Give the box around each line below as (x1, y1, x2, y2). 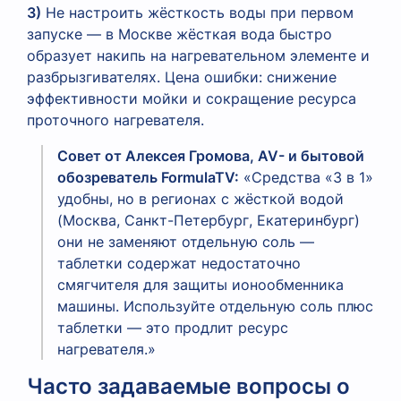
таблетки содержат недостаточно (57, 253, 301, 272)
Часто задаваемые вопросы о (27, 372, 350, 399)
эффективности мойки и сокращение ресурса (27, 89, 356, 107)
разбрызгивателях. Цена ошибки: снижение (27, 67, 337, 86)
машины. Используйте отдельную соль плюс (57, 296, 373, 315)
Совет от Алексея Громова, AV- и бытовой (57, 146, 364, 165)
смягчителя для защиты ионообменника (57, 275, 344, 294)
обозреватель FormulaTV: (57, 167, 239, 186)
